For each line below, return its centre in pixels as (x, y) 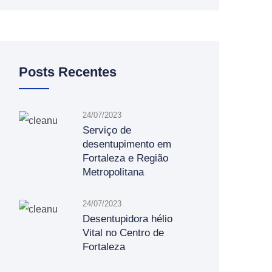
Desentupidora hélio (127, 219)
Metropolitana (113, 172)
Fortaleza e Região (125, 158)
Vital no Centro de (123, 233)
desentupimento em (127, 144)
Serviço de (107, 130)
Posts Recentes (68, 72)
